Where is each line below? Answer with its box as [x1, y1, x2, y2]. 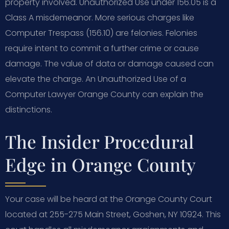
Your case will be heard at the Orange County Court [5, 193, 212, 205]
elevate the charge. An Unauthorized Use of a [5, 73, 186, 85]
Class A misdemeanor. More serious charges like [5, 11, 194, 24]
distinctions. [5, 103, 52, 116]
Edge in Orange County [5, 152, 196, 176]
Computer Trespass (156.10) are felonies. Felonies [5, 27, 197, 39]
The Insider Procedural [5, 129, 194, 153]
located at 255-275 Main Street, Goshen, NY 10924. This [5, 208, 221, 220]
